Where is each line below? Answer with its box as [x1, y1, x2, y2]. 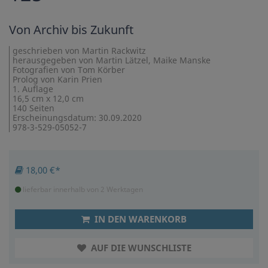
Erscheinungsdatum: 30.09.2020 [13, 112, 142, 124]
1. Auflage [13, 83, 53, 95]
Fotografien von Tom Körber [13, 64, 125, 76]
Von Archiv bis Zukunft [9, 22, 133, 38]
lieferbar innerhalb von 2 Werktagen [21, 184, 143, 195]
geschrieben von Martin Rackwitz [13, 45, 146, 57]
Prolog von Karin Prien [13, 74, 102, 86]
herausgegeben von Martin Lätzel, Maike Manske [13, 54, 211, 66]
